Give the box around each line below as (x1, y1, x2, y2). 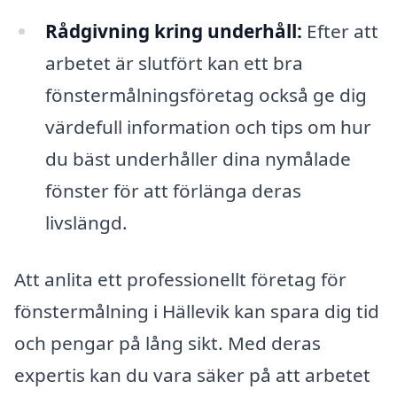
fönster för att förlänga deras (44, 177, 301, 203)
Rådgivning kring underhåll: (44, 18, 302, 43)
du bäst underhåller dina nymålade (44, 145, 351, 171)
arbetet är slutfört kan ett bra (44, 50, 303, 75)
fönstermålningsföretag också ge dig (44, 82, 367, 107)
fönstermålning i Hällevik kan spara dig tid (14, 298, 379, 323)
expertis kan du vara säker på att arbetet (14, 362, 370, 387)
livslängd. (44, 209, 128, 235)
